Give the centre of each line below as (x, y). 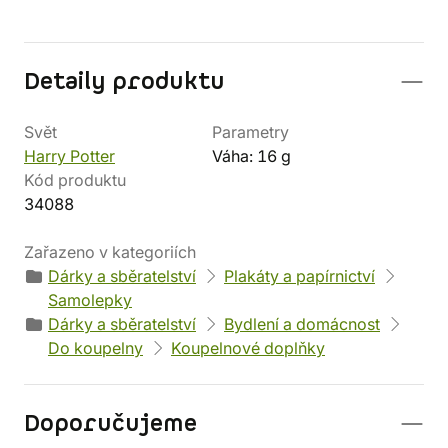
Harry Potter (69, 156)
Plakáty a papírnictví (299, 276)
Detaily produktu (124, 82)
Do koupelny (95, 348)
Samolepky (90, 300)
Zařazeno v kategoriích (110, 252)
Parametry (250, 132)
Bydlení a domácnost (302, 324)
